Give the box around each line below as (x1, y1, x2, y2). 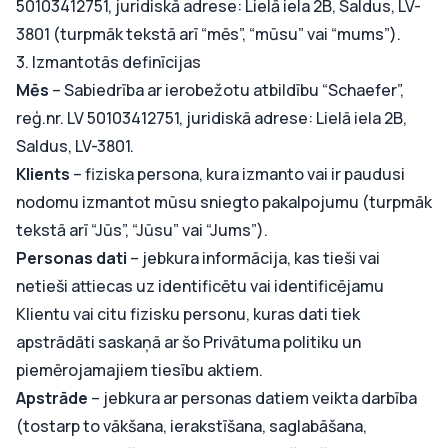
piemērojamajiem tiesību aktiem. (16, 359, 263, 381)
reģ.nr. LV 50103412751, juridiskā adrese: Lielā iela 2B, (16, 107, 407, 129)
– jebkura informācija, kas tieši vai (130, 247, 380, 269)
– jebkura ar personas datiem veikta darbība (91, 387, 417, 409)
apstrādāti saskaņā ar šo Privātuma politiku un (16, 331, 361, 353)
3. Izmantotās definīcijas (16, 51, 201, 73)
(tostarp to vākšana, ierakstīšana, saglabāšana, (16, 415, 367, 437)
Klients (16, 163, 73, 185)
